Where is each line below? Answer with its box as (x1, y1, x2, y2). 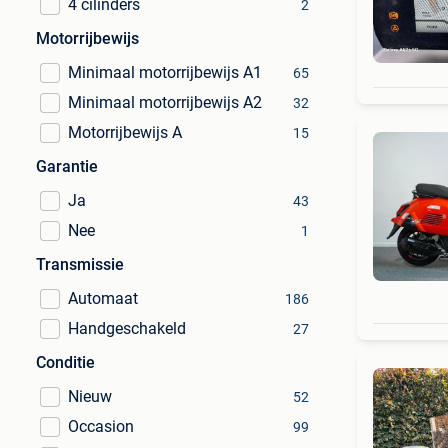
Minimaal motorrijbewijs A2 (68, 93, 262, 112)
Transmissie (36, 255, 124, 274)
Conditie (36, 353, 95, 372)
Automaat (68, 289, 138, 308)
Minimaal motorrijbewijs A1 (68, 63, 262, 82)
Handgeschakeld (68, 319, 186, 338)
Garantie (36, 157, 98, 176)
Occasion (68, 417, 134, 436)
